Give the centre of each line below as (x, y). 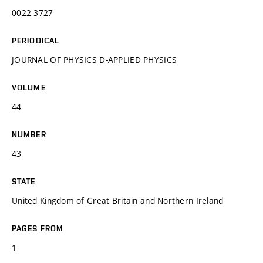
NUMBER (29, 134)
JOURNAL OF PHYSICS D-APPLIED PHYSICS (95, 59)
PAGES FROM (38, 228)
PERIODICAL (36, 40)
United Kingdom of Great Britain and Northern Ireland (118, 200)
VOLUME (29, 87)
